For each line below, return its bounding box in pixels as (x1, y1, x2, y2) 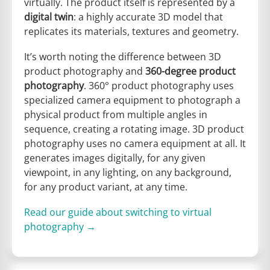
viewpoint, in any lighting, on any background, (24, 166, 231, 180)
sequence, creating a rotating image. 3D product (24, 122, 244, 136)
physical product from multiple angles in (24, 108, 207, 122)
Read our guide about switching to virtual (24, 206, 212, 219)
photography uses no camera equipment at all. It (24, 137, 246, 151)
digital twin (24, 10, 74, 24)
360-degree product (145, 64, 236, 78)
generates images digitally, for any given (24, 151, 206, 165)
